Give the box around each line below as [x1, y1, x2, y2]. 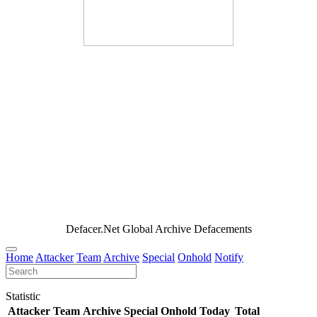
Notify [214, 251, 243, 263]
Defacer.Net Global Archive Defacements [65, 223, 252, 235]
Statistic [6, 290, 40, 302]
